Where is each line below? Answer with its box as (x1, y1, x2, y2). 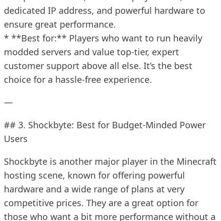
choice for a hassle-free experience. (4, 73, 152, 85)
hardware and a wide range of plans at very (4, 183, 184, 195)
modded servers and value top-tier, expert (4, 45, 179, 58)
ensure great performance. (4, 18, 116, 30)
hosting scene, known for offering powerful (4, 169, 185, 181)
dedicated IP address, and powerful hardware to (4, 4, 205, 16)
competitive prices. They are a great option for (4, 196, 198, 209)
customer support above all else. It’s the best (4, 59, 192, 72)
